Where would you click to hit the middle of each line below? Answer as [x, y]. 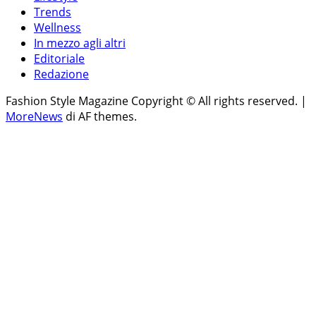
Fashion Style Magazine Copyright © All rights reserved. [153, 101]
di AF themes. [100, 117]
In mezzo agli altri [80, 43]
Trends [53, 12]
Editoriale [59, 59]
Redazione [61, 74]
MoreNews [34, 117]
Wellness [57, 28]
